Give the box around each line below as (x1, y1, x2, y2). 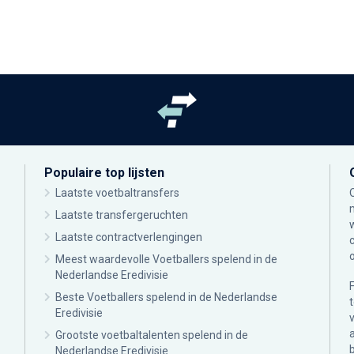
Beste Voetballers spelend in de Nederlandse (55, 291, 277, 304)
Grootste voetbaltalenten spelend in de (55, 329, 248, 342)
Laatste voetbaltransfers (55, 186, 179, 200)
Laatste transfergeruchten (55, 209, 188, 222)
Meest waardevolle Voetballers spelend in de (55, 253, 277, 266)
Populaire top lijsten (44, 165, 164, 181)
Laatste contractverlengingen (55, 231, 202, 244)
